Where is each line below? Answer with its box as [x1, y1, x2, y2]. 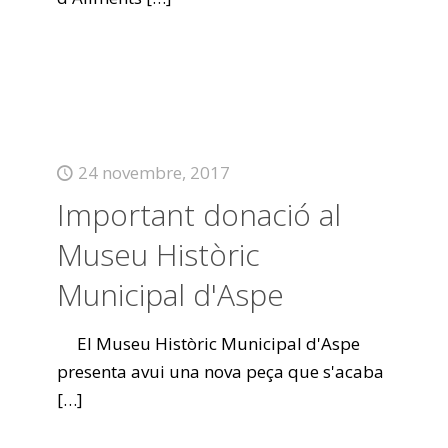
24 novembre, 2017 [77, 161, 230, 184]
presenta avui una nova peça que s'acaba [56, 360, 384, 383]
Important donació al [56, 194, 341, 235]
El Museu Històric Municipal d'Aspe [56, 332, 360, 355]
